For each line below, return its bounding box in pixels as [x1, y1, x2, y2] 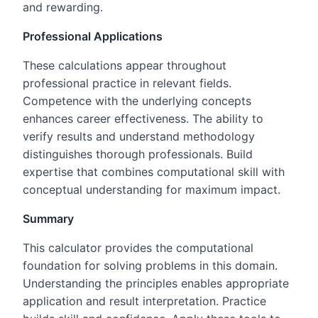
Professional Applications [23, 28, 163, 43]
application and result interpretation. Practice [23, 293, 266, 308]
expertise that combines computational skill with [23, 164, 285, 179]
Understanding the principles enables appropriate [23, 275, 289, 290]
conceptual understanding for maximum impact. [23, 182, 280, 197]
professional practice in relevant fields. [23, 75, 231, 90]
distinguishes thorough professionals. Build [23, 146, 253, 161]
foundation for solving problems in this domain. [23, 258, 278, 273]
